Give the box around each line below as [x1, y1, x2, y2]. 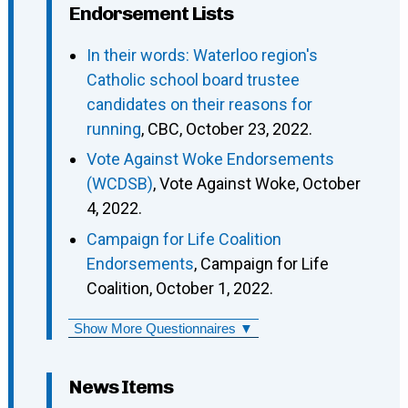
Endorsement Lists [67, 2, 233, 25]
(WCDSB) [86, 174, 153, 194]
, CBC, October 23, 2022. [140, 119, 312, 139]
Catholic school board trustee [86, 70, 300, 90]
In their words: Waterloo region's [86, 46, 318, 66]
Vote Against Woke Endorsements [86, 149, 334, 169]
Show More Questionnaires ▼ [73, 320, 253, 336]
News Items [67, 374, 173, 398]
